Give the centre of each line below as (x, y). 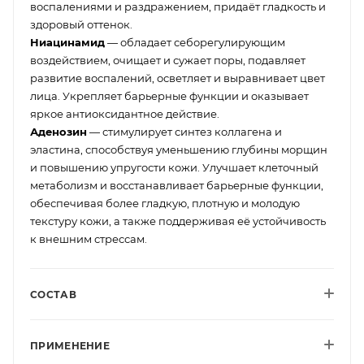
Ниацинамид (67, 42)
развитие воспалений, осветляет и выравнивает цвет (178, 78)
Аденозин (58, 131)
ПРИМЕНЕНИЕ (70, 345)
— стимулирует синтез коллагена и (184, 131)
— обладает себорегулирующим (195, 42)
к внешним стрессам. (89, 238)
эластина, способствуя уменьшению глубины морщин (179, 149)
